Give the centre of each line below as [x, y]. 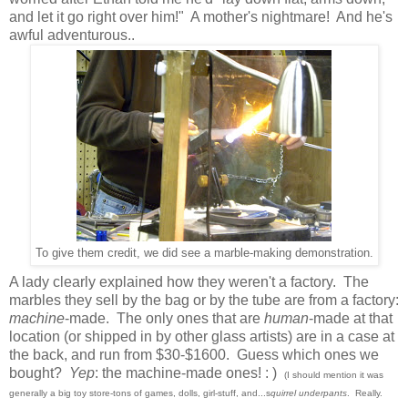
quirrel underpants [309, 393]
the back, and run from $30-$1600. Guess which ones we [194, 354]
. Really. [366, 393]
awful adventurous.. [72, 36]
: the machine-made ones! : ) [189, 372]
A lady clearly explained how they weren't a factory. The [189, 281]
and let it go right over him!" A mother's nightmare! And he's [201, 17]
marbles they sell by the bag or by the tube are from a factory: [204, 300]
